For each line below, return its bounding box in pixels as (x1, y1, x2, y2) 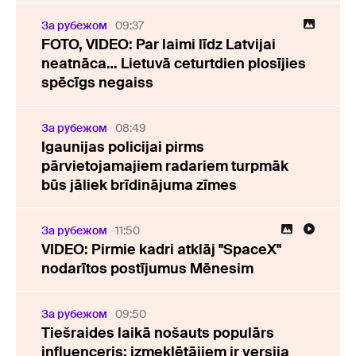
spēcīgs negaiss (41, 73, 153, 92)
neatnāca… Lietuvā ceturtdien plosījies (41, 54, 306, 73)
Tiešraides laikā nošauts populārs (41, 323, 274, 342)
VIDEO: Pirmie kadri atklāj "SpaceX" (41, 240, 281, 259)
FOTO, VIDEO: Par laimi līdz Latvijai (41, 35, 276, 54)
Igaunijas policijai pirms (41, 137, 204, 157)
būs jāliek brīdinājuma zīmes (41, 176, 237, 195)
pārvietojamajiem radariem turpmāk (41, 157, 288, 176)
